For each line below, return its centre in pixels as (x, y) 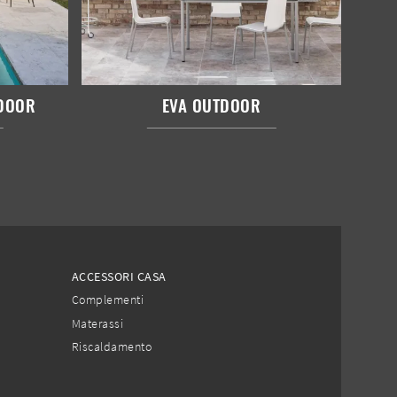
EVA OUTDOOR (211, 104)
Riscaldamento (112, 346)
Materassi (97, 323)
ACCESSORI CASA (119, 277)
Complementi (108, 300)
